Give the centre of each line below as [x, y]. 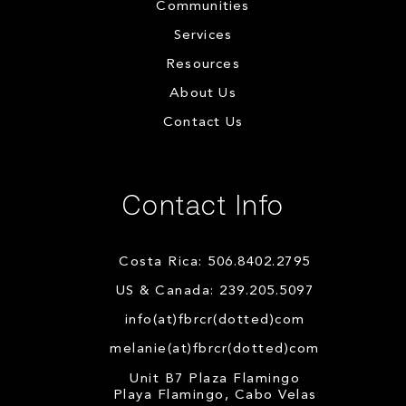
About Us [203, 93]
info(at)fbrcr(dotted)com [215, 320]
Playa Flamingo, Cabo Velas [215, 395]
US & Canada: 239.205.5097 [215, 291]
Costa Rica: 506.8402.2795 [215, 262]
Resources [203, 64]
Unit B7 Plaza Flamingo [215, 379]
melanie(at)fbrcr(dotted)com [215, 349]
